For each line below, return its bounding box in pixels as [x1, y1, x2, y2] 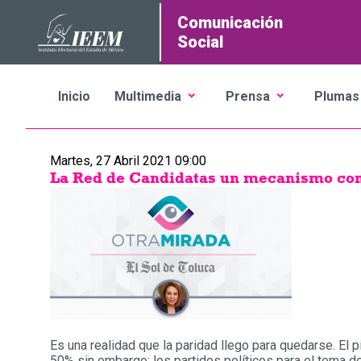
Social [177, 32, 223, 52]
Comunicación [177, 13, 283, 32]
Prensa [226, 89, 270, 104]
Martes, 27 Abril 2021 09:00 [50, 153, 206, 168]
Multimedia [114, 89, 181, 104]
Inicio [58, 89, 90, 104]
